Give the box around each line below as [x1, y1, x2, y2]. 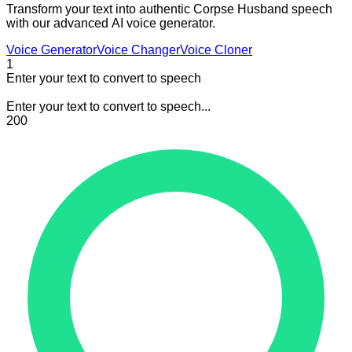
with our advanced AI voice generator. [6, 16, 215, 30]
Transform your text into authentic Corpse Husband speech [6, 2, 332, 16]
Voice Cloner [180, 42, 252, 57]
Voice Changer [97, 42, 180, 57]
